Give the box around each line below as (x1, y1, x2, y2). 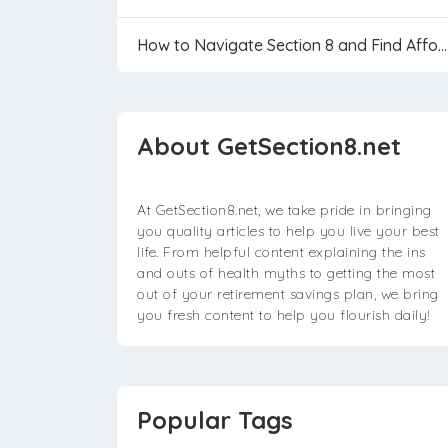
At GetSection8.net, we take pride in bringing (137, 201, 432, 219)
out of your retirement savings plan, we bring (137, 285, 439, 303)
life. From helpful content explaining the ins (137, 243, 426, 261)
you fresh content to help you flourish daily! (137, 306, 431, 324)
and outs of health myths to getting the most (137, 264, 435, 282)
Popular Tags (137, 405, 293, 435)
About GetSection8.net (137, 131, 401, 161)
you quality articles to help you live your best (137, 222, 440, 240)
